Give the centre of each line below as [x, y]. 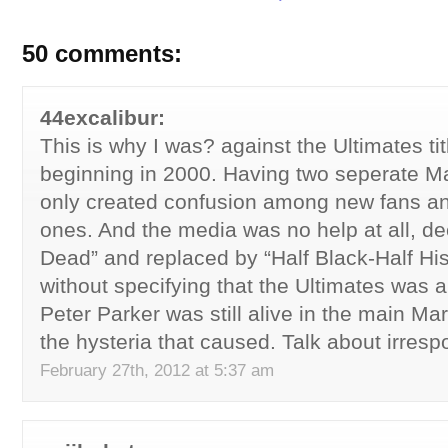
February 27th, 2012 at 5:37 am [157, 370]
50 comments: [102, 53]
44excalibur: [102, 117]
